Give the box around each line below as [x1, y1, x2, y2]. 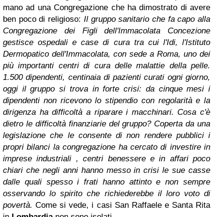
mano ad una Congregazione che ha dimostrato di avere [3, 3, 210, 12]
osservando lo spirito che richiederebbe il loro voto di [3, 189, 210, 198]
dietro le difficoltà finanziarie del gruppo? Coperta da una [3, 119, 210, 128]
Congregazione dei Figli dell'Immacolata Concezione [3, 26, 210, 35]
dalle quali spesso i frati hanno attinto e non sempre [3, 177, 210, 186]
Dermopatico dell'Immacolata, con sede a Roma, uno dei [3, 49, 210, 59]
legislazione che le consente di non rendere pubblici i [3, 131, 210, 140]
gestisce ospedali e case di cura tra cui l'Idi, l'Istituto [3, 38, 210, 47]
